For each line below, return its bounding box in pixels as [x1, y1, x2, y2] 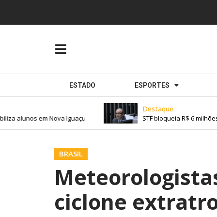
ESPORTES [135, 81, 170, 90]
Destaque [132, 104, 164, 113]
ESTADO [69, 81, 95, 90]
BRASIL [59, 149, 83, 159]
